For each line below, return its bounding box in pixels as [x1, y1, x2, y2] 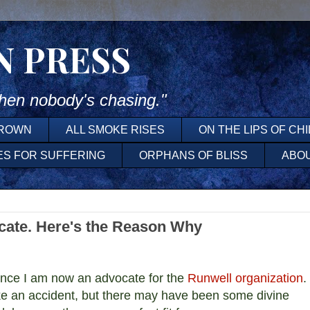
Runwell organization [188, 271, 303, 286]
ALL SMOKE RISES [66, 123, 165, 136]
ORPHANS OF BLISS [139, 149, 248, 161]
